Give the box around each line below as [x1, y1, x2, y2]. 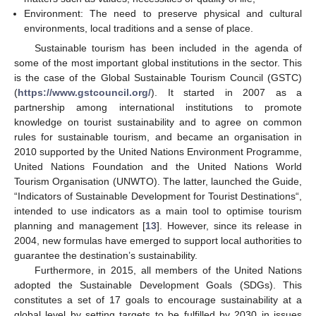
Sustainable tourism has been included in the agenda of [34, 42, 302, 54]
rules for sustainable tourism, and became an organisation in [14, 131, 302, 143]
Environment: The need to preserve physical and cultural [24, 8, 302, 20]
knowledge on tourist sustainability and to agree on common [14, 116, 302, 128]
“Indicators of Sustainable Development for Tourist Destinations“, [14, 190, 302, 202]
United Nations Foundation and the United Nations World [14, 161, 302, 173]
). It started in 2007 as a [151, 87, 302, 99]
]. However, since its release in [157, 220, 302, 232]
